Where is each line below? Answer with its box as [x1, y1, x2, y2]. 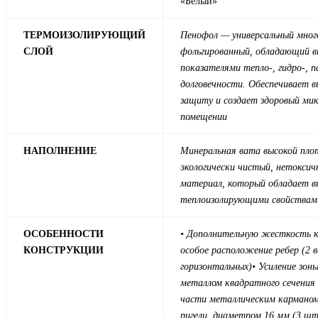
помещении [180, 111, 227, 123]
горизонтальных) [180, 261, 252, 273]
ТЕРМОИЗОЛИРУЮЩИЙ [23, 30, 146, 41]
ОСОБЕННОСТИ [23, 229, 104, 240]
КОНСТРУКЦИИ [23, 245, 104, 256]
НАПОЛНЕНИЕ [23, 146, 97, 157]
